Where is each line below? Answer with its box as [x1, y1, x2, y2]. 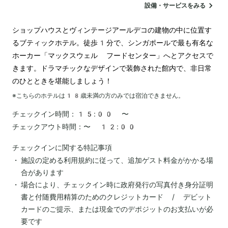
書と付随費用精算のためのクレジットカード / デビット [20, 192, 212, 201]
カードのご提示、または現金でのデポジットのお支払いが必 [20, 205, 213, 213]
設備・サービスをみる [145, 2, 206, 9]
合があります [20, 168, 64, 177]
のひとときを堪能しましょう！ [12, 76, 112, 85]
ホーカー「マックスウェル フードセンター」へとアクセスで [12, 51, 213, 60]
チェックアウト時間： [12, 122, 83, 131]
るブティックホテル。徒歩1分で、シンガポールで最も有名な [12, 38, 213, 47]
